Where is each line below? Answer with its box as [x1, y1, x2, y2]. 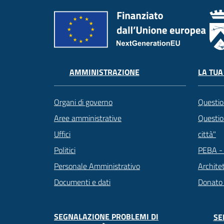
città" [198, 127, 216, 140]
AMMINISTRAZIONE [69, 66, 139, 78]
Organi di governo [54, 96, 112, 108]
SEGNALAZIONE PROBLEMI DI [54, 210, 158, 223]
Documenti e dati [54, 176, 110, 188]
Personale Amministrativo [54, 160, 140, 172]
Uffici [54, 128, 70, 140]
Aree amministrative [54, 112, 121, 124]
